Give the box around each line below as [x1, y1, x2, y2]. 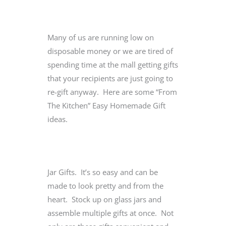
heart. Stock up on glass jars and [47, 194, 161, 204]
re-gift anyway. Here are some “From [47, 86, 177, 97]
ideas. [47, 114, 68, 124]
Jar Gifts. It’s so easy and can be [47, 166, 158, 177]
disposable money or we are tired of [47, 45, 173, 56]
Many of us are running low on [47, 32, 154, 42]
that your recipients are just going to [47, 73, 173, 83]
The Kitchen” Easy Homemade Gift [47, 100, 165, 110]
